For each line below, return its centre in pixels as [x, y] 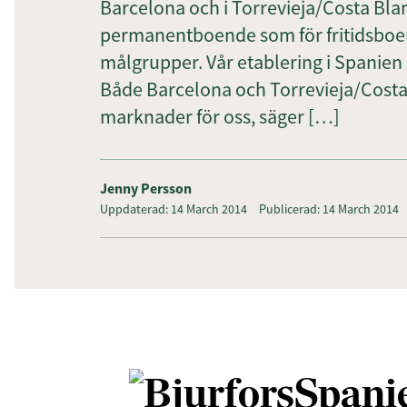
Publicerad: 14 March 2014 [329, 209]
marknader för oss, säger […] [220, 116]
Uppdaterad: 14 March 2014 [174, 209]
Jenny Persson [146, 188]
